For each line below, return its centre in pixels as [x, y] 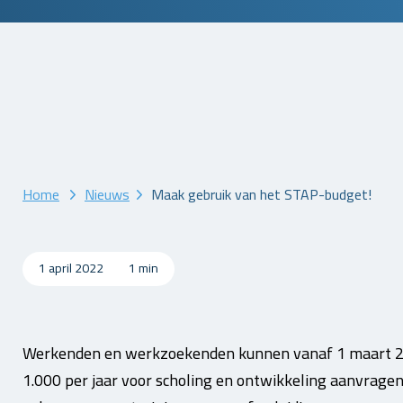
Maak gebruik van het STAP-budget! [261, 194]
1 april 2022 [72, 268]
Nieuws [107, 194]
